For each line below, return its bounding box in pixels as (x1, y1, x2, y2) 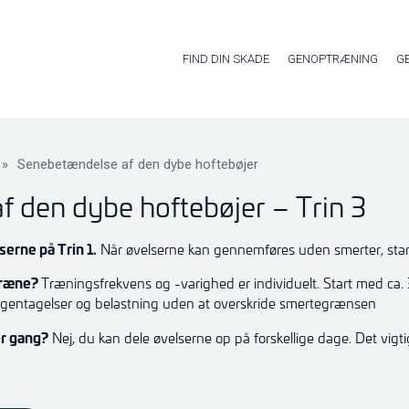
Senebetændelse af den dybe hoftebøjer (17, 156, 258, 173)
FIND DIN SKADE (183, 52, 269, 66)
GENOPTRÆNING (288, 52, 378, 66)
